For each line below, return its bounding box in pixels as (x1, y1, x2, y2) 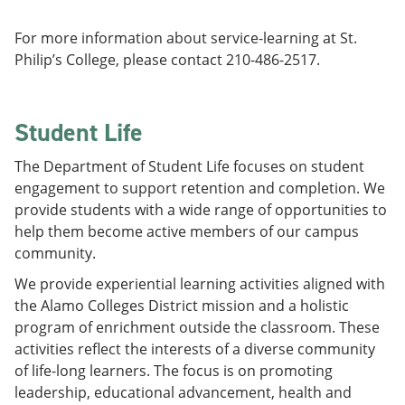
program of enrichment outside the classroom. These (14, 317, 380, 337)
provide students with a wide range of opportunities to (14, 200, 387, 220)
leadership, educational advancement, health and (14, 382, 352, 402)
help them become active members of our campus (14, 221, 359, 241)
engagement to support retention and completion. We (14, 178, 385, 198)
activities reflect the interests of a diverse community (14, 339, 375, 359)
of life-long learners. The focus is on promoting (14, 361, 333, 381)
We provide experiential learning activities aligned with (14, 274, 385, 294)
